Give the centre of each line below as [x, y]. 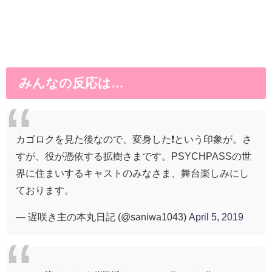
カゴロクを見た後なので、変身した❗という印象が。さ [134, 139]
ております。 [45, 190]
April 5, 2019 [216, 217]
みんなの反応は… [71, 83]
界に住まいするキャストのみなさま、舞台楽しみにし [132, 173]
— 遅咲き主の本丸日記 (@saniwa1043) [102, 217]
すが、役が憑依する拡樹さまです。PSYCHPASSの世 [134, 156]
